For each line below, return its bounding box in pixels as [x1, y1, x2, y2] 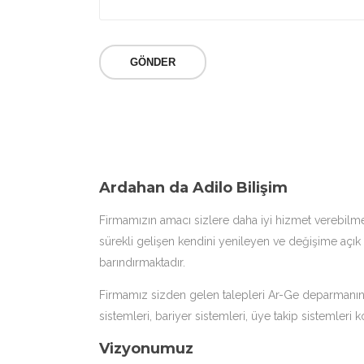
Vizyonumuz [99, 340, 193, 357]
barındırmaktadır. [99, 256, 185, 269]
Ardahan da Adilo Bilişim [99, 179, 288, 197]
